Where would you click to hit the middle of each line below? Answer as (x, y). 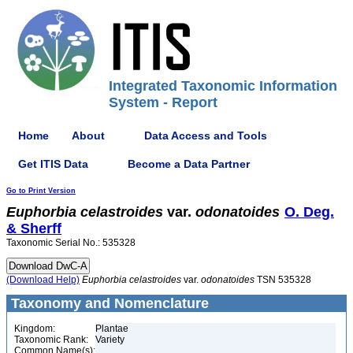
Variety (110, 340)
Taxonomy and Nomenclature (108, 303)
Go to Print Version (41, 191)
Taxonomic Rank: (51, 340)
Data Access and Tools (206, 135)
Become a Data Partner (189, 163)
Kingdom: (35, 329)
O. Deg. (309, 212)
